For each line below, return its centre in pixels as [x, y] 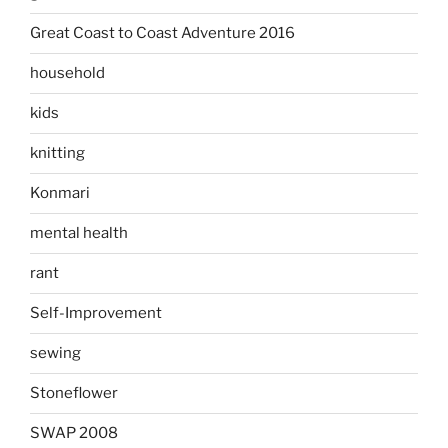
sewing [55, 353]
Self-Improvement [96, 313]
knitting [57, 153]
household [67, 73]
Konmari [60, 193]
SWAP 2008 [74, 433]
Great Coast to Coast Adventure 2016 [162, 33]
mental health [79, 233]
